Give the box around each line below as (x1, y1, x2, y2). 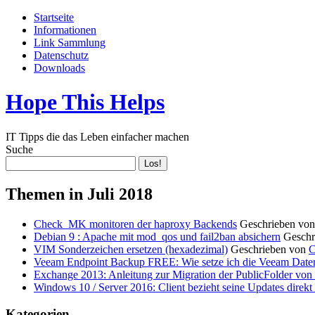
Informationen (34, 24, 96, 36)
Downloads (34, 62, 85, 74)
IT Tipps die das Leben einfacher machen (6, 130, 189, 143)
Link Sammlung (34, 37, 105, 49)
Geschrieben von (231, 243, 309, 255)
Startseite (34, 11, 74, 23)
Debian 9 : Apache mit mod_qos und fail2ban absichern (34, 230, 281, 243)
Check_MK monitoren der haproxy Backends (34, 217, 237, 230)
